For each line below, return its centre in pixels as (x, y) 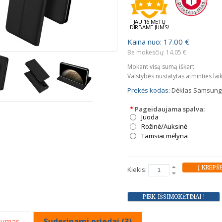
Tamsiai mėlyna (165, 136)
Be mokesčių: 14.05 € (157, 52)
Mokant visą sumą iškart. (162, 67)
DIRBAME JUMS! (150, 27)
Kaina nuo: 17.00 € (158, 42)
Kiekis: (138, 169)
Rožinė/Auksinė (164, 126)
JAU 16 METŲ (149, 21)
